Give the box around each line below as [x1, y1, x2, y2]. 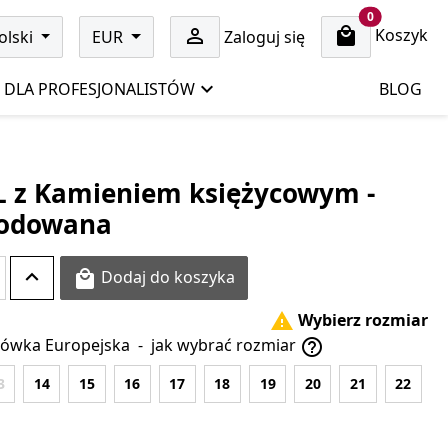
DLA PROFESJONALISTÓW [4, 77, 196, 100]
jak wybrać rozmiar [151, 334, 300, 357]
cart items [372, 7, 433, 24]
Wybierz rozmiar [294, 308, 428, 331]
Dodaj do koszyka [101, 265, 236, 288]
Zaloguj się [224, 26, 305, 48]
